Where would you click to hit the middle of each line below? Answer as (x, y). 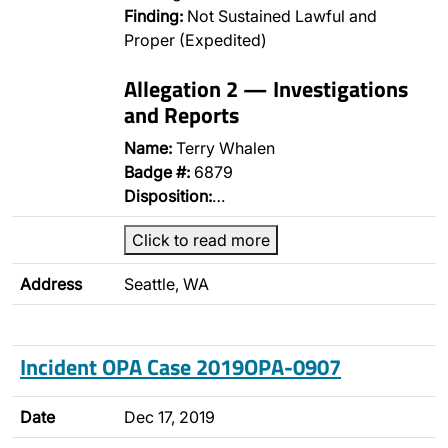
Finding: (153, 16)
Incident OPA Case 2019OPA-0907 (180, 366)
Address (51, 284)
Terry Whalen (223, 148)
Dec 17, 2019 (169, 417)
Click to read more (201, 240)
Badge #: (157, 172)
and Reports (181, 114)
